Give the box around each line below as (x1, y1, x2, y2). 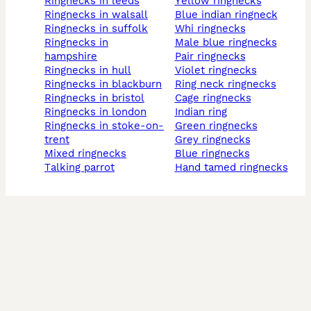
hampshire (44, 50, 97, 63)
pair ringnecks (180, 50, 246, 63)
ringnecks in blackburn (51, 78, 162, 91)
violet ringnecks (181, 64, 257, 77)
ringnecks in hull (51, 64, 131, 77)
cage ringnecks (181, 92, 251, 105)
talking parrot (51, 161, 115, 174)
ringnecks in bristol (51, 92, 144, 105)
